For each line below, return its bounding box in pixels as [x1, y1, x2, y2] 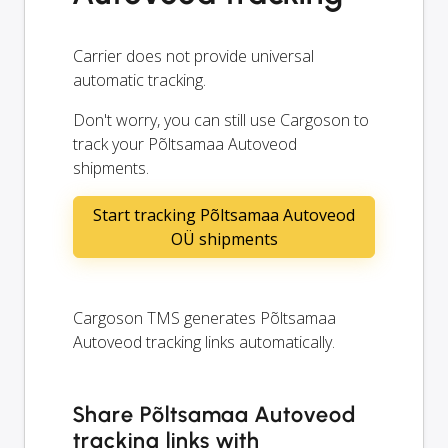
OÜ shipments [170, 227, 278, 250]
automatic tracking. [73, 68, 206, 91]
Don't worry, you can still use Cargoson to [73, 108, 369, 131]
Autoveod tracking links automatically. [73, 330, 335, 353]
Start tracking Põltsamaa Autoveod [93, 203, 355, 226]
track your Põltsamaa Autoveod [73, 132, 297, 155]
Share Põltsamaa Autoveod [73, 400, 357, 428]
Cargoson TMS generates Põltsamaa [73, 306, 336, 329]
